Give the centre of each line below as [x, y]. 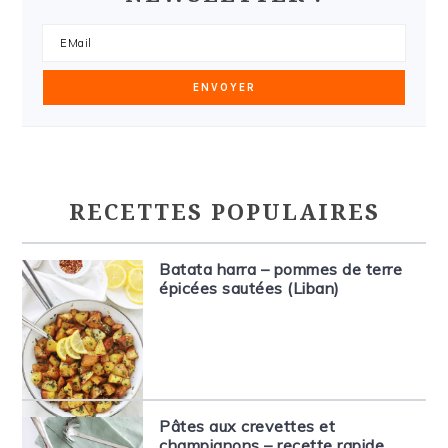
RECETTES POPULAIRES [224, 213]
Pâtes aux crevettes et [247, 426]
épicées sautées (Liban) [249, 288]
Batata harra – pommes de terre [281, 269]
